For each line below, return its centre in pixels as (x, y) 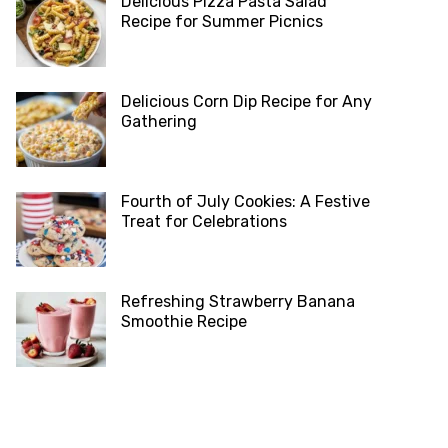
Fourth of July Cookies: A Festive (245, 202)
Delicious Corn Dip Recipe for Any (246, 102)
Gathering (159, 122)
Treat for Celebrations (204, 222)
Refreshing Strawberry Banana (238, 302)
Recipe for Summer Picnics (222, 22)
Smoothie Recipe (184, 322)
